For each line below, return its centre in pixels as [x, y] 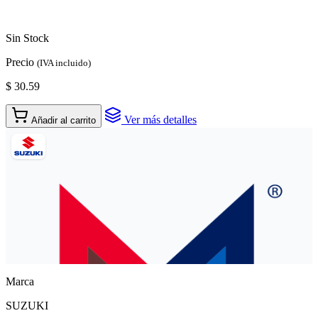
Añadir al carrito [64, 120]
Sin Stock [27, 38]
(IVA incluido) [64, 62]
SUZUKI [27, 305]
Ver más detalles [159, 119]
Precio [21, 62]
